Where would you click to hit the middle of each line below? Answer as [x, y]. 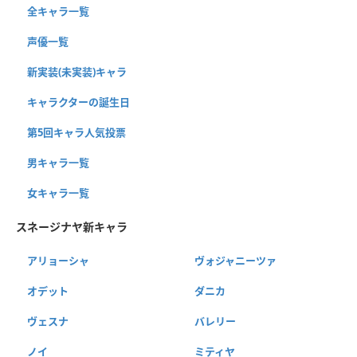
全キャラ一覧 [58, 12]
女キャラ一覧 [58, 193]
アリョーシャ [58, 261]
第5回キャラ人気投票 [76, 133]
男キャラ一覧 [58, 163]
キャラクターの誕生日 [78, 102]
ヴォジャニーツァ [235, 261]
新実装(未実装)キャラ [77, 72]
